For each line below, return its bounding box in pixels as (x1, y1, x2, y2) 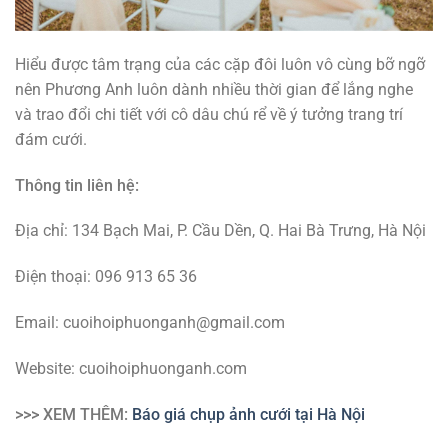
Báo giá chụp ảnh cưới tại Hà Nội (132, 404, 365, 424)
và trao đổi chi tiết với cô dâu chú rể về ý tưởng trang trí (15, 104, 403, 124)
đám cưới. (15, 129, 87, 149)
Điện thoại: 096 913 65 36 (15, 267, 197, 287)
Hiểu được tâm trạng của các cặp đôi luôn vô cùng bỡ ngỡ (15, 54, 425, 74)
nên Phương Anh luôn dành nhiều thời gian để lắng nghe (15, 79, 413, 99)
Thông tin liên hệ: (15, 175, 139, 195)
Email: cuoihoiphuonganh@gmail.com (15, 313, 285, 333)
